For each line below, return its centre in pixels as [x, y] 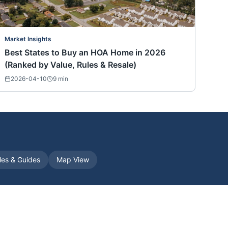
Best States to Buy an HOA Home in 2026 [85, 53]
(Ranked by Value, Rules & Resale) [70, 65]
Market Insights [28, 39]
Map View [73, 160]
